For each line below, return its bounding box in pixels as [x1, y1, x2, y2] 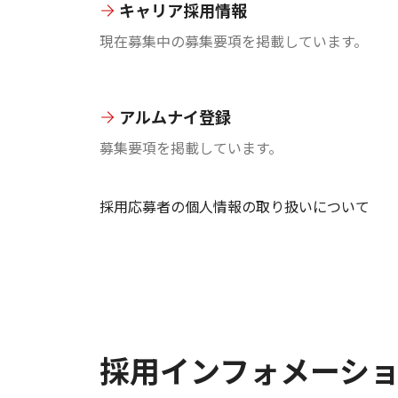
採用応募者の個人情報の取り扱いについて [99, 195, 370, 217]
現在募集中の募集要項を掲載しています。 [99, 29, 368, 52]
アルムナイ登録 [119, 104, 231, 128]
